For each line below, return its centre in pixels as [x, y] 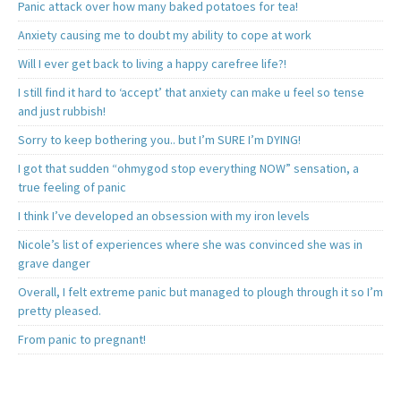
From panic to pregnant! [82, 339]
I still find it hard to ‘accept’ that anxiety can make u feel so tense [191, 92]
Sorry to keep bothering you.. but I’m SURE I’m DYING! [159, 139]
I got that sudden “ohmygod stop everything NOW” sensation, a [188, 168]
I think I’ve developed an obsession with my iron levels [164, 215]
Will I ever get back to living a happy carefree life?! [152, 63]
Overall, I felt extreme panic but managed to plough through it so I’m [200, 291]
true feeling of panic [72, 187]
